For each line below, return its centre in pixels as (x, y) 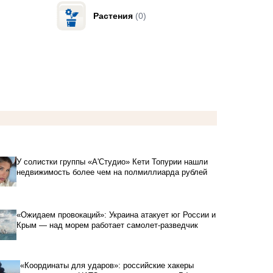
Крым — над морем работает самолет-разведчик (108, 225)
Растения (113, 16)
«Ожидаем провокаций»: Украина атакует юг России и (116, 215)
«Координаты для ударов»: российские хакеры (107, 266)
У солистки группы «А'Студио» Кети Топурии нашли (112, 161)
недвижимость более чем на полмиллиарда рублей (112, 172)
